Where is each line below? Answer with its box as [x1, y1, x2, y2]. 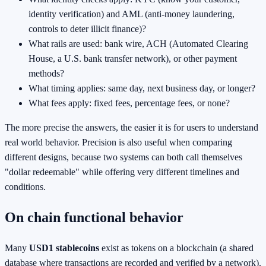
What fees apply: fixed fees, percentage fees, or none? [28, 98, 230, 109]
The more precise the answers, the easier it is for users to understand [5, 122, 258, 133]
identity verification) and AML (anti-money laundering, [28, 9, 235, 20]
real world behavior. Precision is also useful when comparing [5, 137, 232, 148]
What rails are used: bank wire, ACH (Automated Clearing [28, 39, 248, 49]
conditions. [5, 182, 46, 192]
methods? [28, 68, 64, 79]
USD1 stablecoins [29, 243, 99, 254]
